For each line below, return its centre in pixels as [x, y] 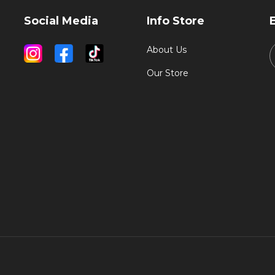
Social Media [61, 21]
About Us [167, 50]
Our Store [168, 73]
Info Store [176, 21]
